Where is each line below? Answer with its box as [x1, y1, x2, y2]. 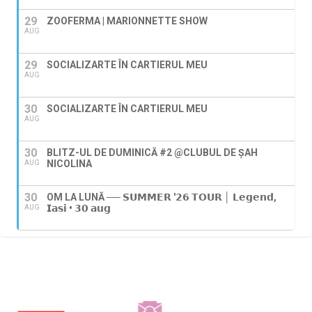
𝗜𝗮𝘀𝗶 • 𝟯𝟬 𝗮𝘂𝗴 [47, 202, 111, 214]
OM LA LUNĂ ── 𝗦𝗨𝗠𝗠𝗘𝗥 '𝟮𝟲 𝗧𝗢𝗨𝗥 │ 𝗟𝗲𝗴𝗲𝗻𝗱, [47, 191, 276, 203]
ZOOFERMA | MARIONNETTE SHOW [47, 15, 208, 26]
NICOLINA [47, 157, 92, 169]
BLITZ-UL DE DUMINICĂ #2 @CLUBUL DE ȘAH [47, 146, 258, 158]
